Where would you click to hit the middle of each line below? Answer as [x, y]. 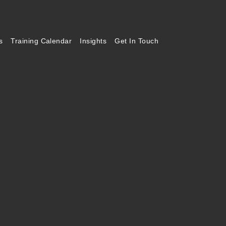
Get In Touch [136, 41]
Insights [93, 41]
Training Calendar [41, 41]
